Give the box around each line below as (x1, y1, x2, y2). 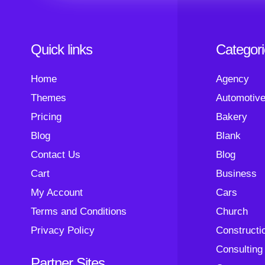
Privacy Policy (31, 225, 95, 236)
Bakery (216, 111, 248, 122)
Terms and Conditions (31, 206, 127, 217)
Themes (31, 92, 67, 104)
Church (216, 206, 248, 217)
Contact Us (31, 149, 81, 160)
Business (216, 168, 257, 179)
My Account (31, 187, 83, 198)
